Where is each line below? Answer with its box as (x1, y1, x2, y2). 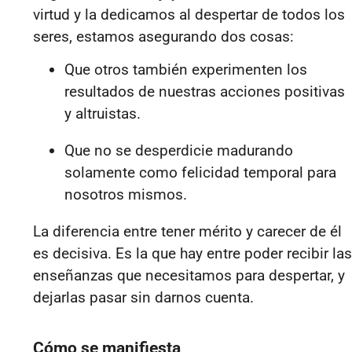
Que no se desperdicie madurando (64, 141, 293, 160)
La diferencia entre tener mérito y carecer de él (33, 222, 342, 241)
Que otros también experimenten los (64, 60, 307, 79)
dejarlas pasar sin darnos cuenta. (33, 288, 254, 307)
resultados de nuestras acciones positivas (64, 82, 345, 101)
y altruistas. (64, 104, 141, 123)
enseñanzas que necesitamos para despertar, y (33, 266, 345, 285)
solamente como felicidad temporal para (64, 163, 336, 182)
